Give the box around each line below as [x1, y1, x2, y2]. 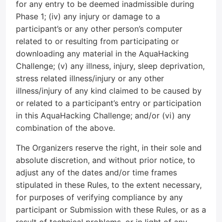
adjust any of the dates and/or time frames [16, 167, 177, 177]
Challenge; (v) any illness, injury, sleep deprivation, [16, 61, 205, 71]
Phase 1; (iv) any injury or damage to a [16, 11, 160, 21]
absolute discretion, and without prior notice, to [16, 155, 195, 165]
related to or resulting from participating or [16, 36, 179, 46]
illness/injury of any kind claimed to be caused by [16, 86, 202, 96]
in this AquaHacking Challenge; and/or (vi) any [16, 111, 191, 120]
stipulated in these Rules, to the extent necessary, [16, 180, 202, 190]
